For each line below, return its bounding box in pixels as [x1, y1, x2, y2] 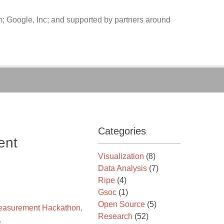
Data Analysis [98, 164, 147, 172]
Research [98, 212, 132, 220]
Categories [98, 125, 146, 136]
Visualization [98, 152, 144, 160]
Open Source [98, 200, 145, 208]
